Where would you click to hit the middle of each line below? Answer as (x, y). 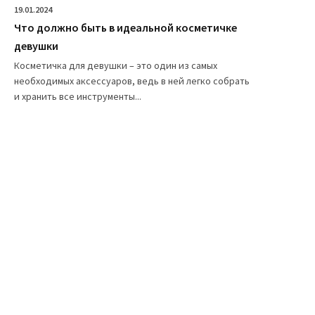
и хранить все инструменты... (78, 96)
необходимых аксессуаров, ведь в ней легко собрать (132, 81)
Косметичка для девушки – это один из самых (116, 65)
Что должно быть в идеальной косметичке (126, 27)
